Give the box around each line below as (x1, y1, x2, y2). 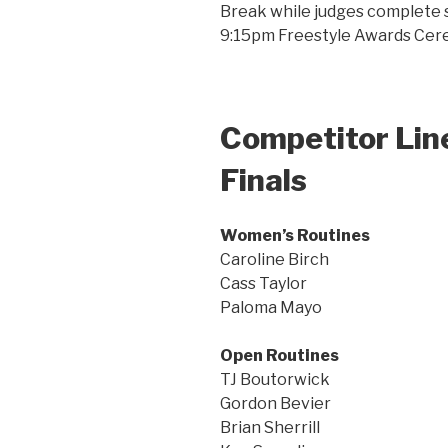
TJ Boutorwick (220, 369, 330, 389)
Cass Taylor (220, 273, 307, 293)
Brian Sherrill (220, 417, 320, 437)
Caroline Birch (220, 249, 329, 269)
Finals (220, 162, 307, 198)
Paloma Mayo (220, 297, 322, 317)
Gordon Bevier (220, 393, 331, 413)
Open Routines (220, 345, 339, 365)
